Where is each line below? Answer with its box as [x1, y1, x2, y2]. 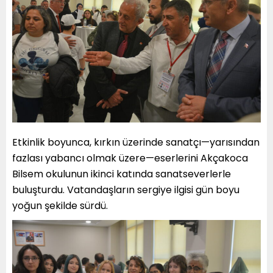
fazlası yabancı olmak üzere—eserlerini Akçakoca [12, 151, 248, 166]
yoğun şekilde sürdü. [12, 199, 108, 213]
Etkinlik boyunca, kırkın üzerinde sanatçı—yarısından [12, 135, 260, 150]
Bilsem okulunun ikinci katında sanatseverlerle [12, 167, 231, 182]
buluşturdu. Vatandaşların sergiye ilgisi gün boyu [12, 183, 239, 197]
